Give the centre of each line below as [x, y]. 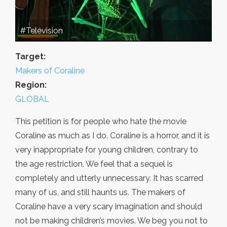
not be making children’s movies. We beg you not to [111, 221]
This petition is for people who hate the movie [101, 122]
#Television [42, 31]
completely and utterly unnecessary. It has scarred [109, 178]
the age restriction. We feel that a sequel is [94, 164]
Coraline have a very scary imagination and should [109, 207]
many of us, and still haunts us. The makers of [100, 193]
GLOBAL [32, 99]
